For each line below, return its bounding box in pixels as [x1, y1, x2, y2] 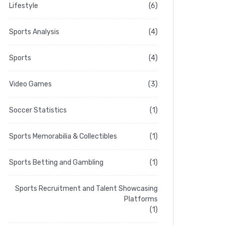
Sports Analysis [9, 28, 59, 36]
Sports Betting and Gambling [9, 158, 103, 167]
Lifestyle [9, 2, 38, 10]
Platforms [124, 195, 158, 203]
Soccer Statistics [9, 106, 67, 115]
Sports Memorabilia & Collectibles [9, 132, 117, 141]
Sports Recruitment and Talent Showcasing [15, 184, 158, 193]
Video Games [9, 80, 52, 88]
